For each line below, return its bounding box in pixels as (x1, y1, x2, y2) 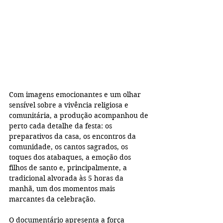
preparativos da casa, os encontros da (9, 132, 138, 141)
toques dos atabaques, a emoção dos (9, 153, 133, 162)
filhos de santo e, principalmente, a (9, 163, 129, 173)
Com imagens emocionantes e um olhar (9, 90, 143, 100)
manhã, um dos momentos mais (9, 184, 117, 194)
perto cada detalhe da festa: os (9, 121, 114, 131)
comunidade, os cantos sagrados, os (9, 142, 130, 152)
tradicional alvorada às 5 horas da (9, 174, 125, 183)
